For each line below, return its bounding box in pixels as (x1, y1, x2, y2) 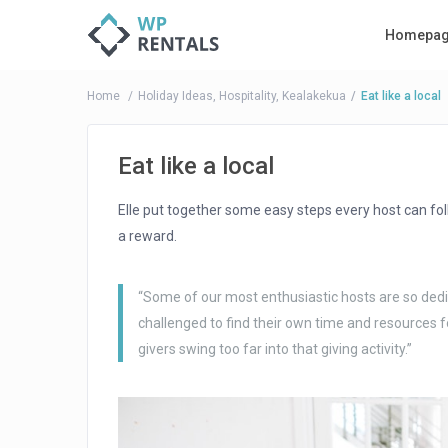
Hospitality (219, 89, 276, 104)
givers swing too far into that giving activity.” (138, 341, 412, 358)
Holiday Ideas (138, 89, 213, 104)
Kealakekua (282, 89, 346, 104)
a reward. (118, 228, 177, 245)
